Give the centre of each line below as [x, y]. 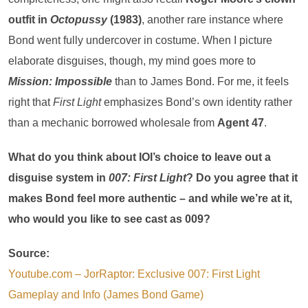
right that [31, 102]
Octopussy [79, 19]
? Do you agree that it [242, 177]
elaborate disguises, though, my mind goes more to [132, 60]
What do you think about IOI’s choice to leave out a [140, 157]
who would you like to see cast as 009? [109, 219]
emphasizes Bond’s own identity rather [197, 102]
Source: [29, 253]
